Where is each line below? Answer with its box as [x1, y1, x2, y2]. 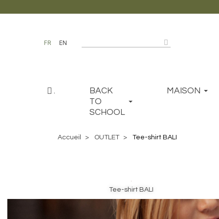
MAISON [167, 87, 200, 95]
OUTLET [94, 134, 119, 141]
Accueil [58, 134, 81, 141]
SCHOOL [89, 108, 125, 117]
